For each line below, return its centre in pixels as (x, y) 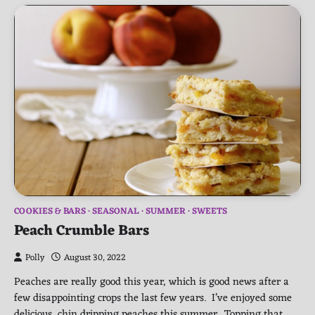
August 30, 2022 (95, 258)
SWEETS (210, 212)
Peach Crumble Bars (82, 232)
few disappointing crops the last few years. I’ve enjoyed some (153, 298)
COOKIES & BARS (50, 212)
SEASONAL (116, 212)
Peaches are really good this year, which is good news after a (152, 282)
